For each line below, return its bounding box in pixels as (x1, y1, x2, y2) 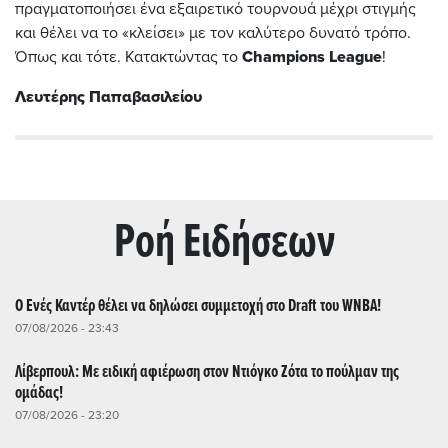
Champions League (242, 47, 382, 68)
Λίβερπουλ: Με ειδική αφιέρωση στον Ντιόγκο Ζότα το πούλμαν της (15, 361, 399, 385)
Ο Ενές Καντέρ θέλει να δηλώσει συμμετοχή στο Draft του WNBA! (15, 295, 381, 319)
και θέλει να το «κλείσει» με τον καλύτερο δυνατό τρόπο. (15, 23, 411, 44)
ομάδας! (15, 382, 63, 406)
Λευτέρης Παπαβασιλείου (15, 87, 202, 108)
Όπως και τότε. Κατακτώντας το (15, 47, 242, 68)
